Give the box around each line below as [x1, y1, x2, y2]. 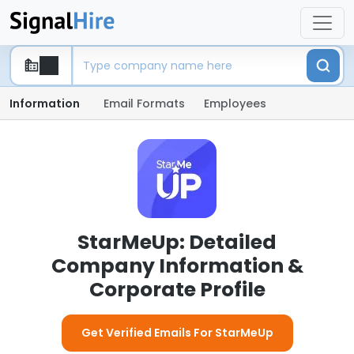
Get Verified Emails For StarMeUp [81, 325, 273, 341]
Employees [204, 96, 266, 111]
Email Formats [104, 96, 185, 111]
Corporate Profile [88, 276, 265, 303]
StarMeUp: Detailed [77, 228, 277, 256]
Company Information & [51, 252, 303, 280]
